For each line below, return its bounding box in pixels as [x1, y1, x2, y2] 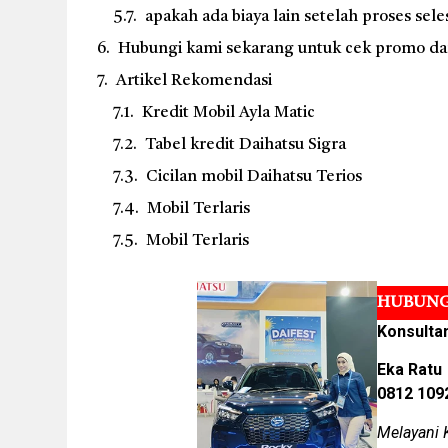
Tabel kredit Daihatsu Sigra [145, 137, 347, 153]
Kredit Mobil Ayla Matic [142, 105, 316, 121]
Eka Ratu [377, 360, 443, 380]
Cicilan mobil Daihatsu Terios [146, 169, 363, 185]
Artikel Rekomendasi [116, 73, 273, 89]
